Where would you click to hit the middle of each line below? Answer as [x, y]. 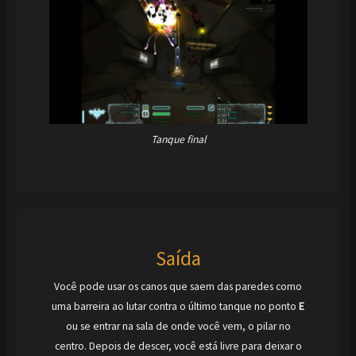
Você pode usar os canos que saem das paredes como [178, 286]
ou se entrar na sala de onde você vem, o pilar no [178, 326]
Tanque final [178, 140]
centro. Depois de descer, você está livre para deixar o [178, 346]
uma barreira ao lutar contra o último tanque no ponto [175, 306]
